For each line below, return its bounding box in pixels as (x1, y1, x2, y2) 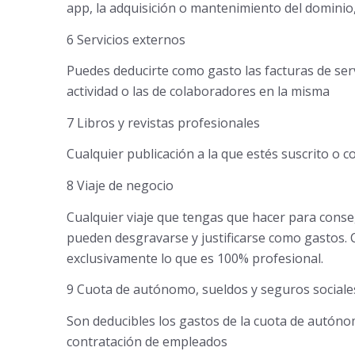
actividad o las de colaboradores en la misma (66, 82, 330, 101)
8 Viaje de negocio (66, 177, 174, 195)
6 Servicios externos (66, 30, 185, 48)
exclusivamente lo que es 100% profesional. (66, 249, 323, 267)
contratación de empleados (66, 332, 227, 350)
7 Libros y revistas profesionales (66, 113, 260, 132)
